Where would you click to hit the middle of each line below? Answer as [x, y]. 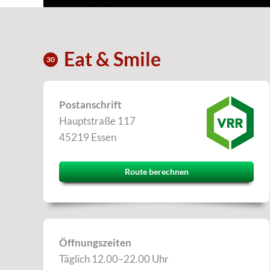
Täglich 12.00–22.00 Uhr [114, 259]
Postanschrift [90, 105]
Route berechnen [156, 171]
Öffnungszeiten [95, 243]
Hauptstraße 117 [97, 121]
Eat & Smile [112, 59]
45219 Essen [88, 137]
